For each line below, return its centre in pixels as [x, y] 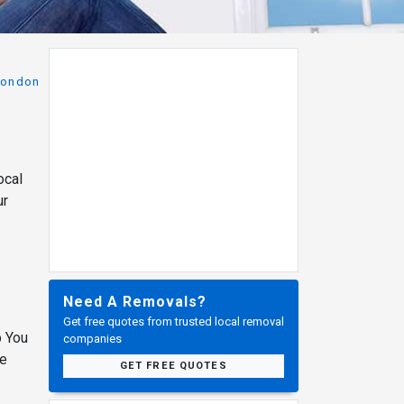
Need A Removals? [134, 301]
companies [92, 338]
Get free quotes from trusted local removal [173, 321]
